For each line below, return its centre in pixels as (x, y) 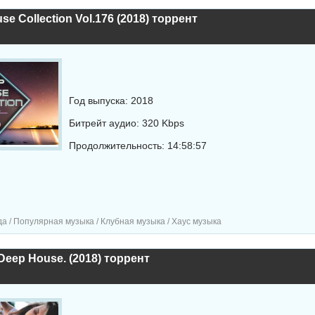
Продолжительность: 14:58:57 (137, 146)
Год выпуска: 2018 (111, 101)
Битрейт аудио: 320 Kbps (126, 123)
